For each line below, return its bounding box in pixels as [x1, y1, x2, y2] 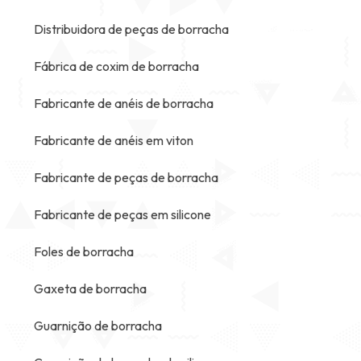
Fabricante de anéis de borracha [34, 95, 214, 111]
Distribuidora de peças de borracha [34, 21, 229, 37]
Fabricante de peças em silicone [34, 206, 211, 222]
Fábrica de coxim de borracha [34, 58, 199, 74]
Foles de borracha [34, 243, 134, 259]
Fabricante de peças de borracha [34, 169, 218, 185]
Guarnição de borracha [34, 317, 162, 334]
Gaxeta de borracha [34, 280, 147, 297]
